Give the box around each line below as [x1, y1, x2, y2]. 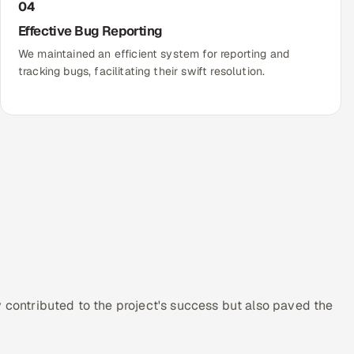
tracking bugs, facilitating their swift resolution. [18, 64, 265, 79]
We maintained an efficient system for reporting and [18, 47, 290, 62]
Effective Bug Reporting [18, 22, 163, 40]
